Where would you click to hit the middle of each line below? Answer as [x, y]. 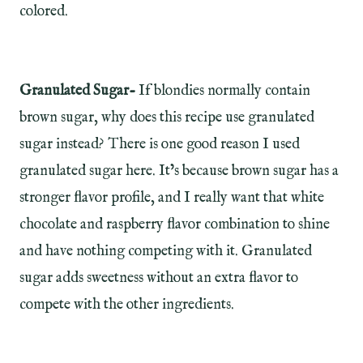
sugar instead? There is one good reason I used [160, 144]
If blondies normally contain [224, 91]
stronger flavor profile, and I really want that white [172, 198]
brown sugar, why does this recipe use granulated [167, 117]
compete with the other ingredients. [127, 305]
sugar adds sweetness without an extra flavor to [159, 278]
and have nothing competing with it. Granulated [166, 251]
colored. [45, 11]
